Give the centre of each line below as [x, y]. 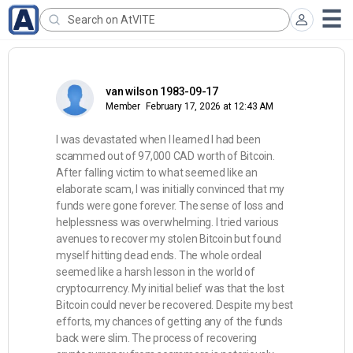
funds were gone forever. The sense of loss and [170, 206]
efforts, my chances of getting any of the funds [169, 321]
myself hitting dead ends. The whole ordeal [159, 255]
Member [123, 106]
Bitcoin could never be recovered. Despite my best [175, 305]
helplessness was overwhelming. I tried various [167, 222]
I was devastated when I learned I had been [158, 139]
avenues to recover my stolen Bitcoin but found [169, 239]
